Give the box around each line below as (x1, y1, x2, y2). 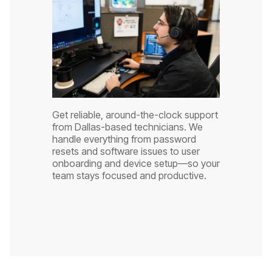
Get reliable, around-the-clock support (52, 108, 218, 121)
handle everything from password (52, 132, 196, 145)
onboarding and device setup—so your (52, 157, 220, 169)
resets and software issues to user (52, 144, 200, 157)
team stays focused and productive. (52, 169, 206, 182)
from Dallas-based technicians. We (52, 120, 203, 133)
